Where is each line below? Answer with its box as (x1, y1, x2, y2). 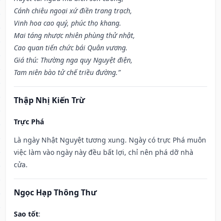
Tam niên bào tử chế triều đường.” (14, 68, 120, 77)
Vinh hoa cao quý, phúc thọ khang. (14, 18, 121, 28)
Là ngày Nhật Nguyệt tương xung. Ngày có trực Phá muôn (14, 135, 206, 145)
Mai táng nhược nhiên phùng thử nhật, (14, 31, 135, 40)
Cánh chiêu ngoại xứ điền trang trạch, (14, 6, 132, 16)
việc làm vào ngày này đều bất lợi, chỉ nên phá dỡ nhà (14, 147, 193, 157)
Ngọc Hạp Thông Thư (14, 187, 97, 198)
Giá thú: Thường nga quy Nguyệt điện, (14, 55, 133, 65)
